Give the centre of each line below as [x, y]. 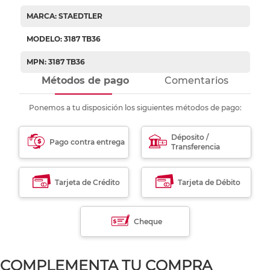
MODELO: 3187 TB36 [63, 39]
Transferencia [196, 147]
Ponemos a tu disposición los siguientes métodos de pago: [135, 108]
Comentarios [196, 81]
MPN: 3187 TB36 [55, 62]
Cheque [148, 221]
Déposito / [190, 137]
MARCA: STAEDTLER [64, 16]
